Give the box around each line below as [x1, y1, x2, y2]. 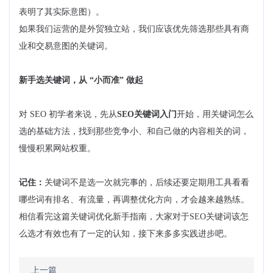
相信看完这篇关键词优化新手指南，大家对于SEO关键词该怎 [19, 212, 249, 222]
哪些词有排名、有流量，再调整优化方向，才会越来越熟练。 [19, 195, 249, 205]
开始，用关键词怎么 [177, 110, 253, 119]
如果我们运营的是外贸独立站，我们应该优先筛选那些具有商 [19, 24, 249, 34]
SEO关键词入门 [117, 110, 177, 119]
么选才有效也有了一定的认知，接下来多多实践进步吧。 [19, 229, 232, 239]
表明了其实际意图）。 [19, 7, 104, 17]
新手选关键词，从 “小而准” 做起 [19, 76, 143, 85]
